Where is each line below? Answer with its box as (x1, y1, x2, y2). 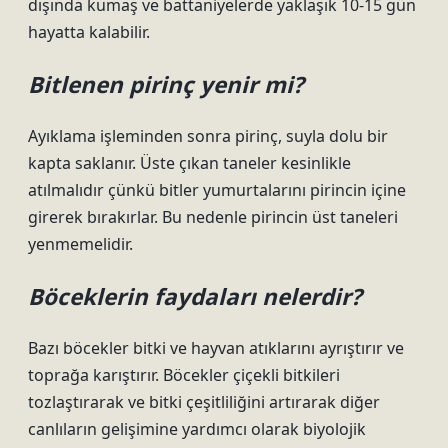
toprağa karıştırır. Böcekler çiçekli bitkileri (28, 364, 340, 386)
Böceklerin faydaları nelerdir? (28, 281, 362, 312)
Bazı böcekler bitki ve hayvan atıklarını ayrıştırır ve (28, 337, 404, 359)
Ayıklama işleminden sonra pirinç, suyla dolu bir (28, 125, 388, 147)
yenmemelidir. (28, 233, 133, 255)
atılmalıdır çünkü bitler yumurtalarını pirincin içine (28, 179, 406, 201)
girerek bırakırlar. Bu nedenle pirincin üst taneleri (28, 206, 398, 228)
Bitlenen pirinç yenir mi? (28, 69, 304, 100)
